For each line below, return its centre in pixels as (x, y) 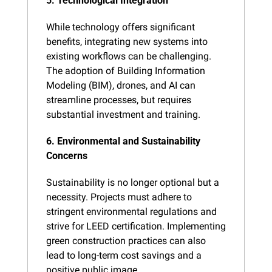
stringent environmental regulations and (131, 211)
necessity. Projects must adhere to (119, 197)
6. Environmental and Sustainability (123, 141)
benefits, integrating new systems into (127, 41)
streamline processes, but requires (119, 100)
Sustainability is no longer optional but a (133, 182)
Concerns (67, 155)
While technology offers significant (121, 27)
